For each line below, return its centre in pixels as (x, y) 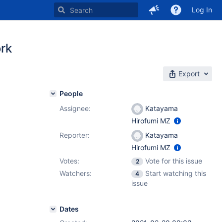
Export (189, 74)
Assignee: (75, 108)
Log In (202, 10)
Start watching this (176, 173)
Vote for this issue (174, 161)
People (71, 93)
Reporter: (75, 135)
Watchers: (76, 173)
